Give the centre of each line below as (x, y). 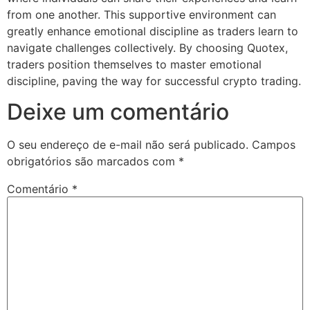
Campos (274, 145)
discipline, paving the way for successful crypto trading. (154, 81)
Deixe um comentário (118, 112)
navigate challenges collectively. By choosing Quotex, (147, 47)
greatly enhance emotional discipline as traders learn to (153, 31)
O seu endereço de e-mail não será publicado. (128, 145)
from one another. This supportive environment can (142, 14)
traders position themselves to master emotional (134, 64)
